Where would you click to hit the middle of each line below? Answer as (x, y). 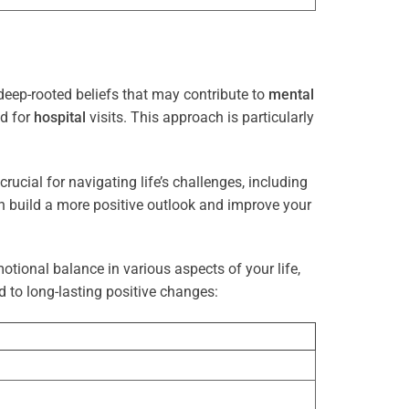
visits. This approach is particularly (200, 117)
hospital (60, 117)
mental (291, 94)
